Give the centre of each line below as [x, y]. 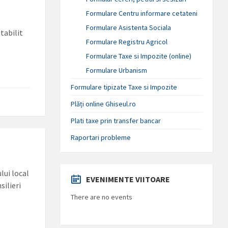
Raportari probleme [101, 137]
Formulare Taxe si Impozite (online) [139, 56]
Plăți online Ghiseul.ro [104, 104]
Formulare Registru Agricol [127, 41]
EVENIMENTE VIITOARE [128, 179]
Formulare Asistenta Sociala [129, 27]
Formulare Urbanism [117, 70]
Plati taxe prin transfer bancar [116, 120]
